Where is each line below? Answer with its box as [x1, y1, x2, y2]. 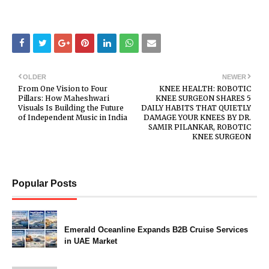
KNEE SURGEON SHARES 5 [156, 93, 251, 103]
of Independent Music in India [18, 112, 127, 122]
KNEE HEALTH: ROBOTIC [159, 83, 251, 93]
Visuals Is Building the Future [18, 103, 124, 112]
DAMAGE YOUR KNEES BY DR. [144, 112, 251, 122]
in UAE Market [64, 236, 117, 246]
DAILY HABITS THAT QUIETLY [141, 103, 251, 112]
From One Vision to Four [18, 83, 107, 93]
